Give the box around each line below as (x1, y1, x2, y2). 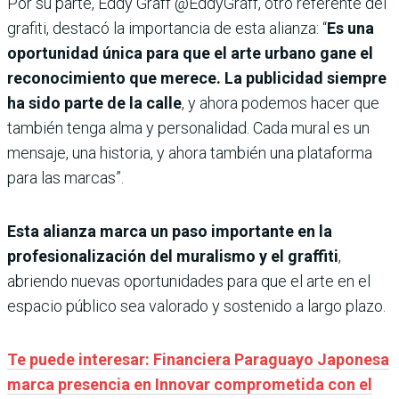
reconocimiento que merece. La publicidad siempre (7, 68, 387, 87)
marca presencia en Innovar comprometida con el (7, 374, 372, 394)
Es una (327, 18, 374, 37)
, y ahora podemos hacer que (182, 93, 379, 112)
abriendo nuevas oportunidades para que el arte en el (7, 271, 370, 290)
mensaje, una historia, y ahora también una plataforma (7, 142, 372, 162)
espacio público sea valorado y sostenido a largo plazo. (7, 296, 386, 315)
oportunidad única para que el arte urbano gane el (7, 43, 373, 62)
